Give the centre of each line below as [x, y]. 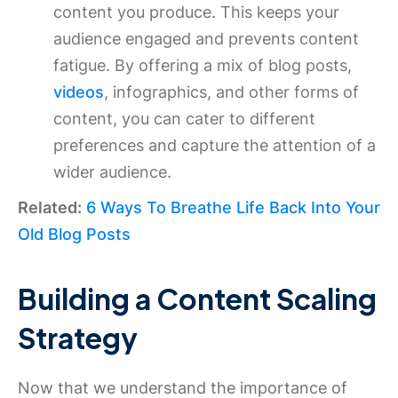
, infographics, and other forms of [231, 92]
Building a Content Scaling [197, 298]
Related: [50, 207]
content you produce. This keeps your [196, 12]
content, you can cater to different [184, 119]
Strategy [78, 338]
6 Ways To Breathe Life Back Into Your [233, 207]
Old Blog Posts [74, 234]
